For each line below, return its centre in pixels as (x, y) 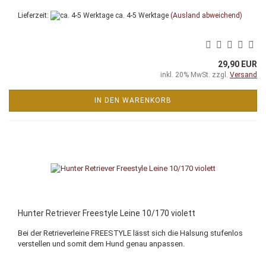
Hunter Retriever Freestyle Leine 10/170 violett (107, 213)
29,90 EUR (237, 64)
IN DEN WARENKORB (133, 101)
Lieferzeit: (34, 15)
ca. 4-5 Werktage (141, 15)
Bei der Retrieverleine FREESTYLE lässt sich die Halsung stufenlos (130, 233)
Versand (243, 75)
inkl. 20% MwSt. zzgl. (195, 75)
